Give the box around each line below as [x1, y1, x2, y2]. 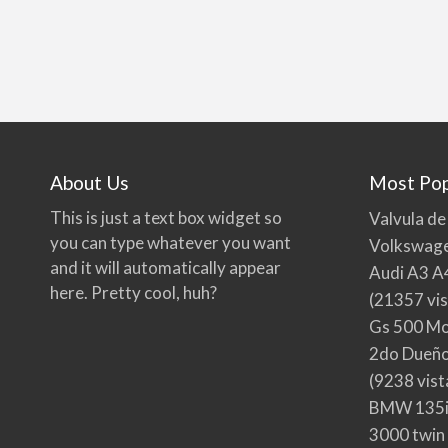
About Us [50, 171, 130, 195]
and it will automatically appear [50, 256, 282, 278]
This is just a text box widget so [50, 206, 283, 228]
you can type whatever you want [50, 231, 292, 253]
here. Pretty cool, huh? [50, 281, 218, 303]
